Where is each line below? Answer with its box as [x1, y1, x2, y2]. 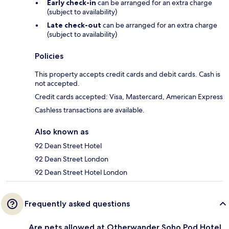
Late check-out [47, 20, 101, 30]
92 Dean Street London [35, 154, 108, 164]
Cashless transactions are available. [35, 105, 145, 115]
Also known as [35, 127, 88, 137]
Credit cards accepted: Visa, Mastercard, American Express [35, 92, 223, 102]
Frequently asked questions [25, 199, 130, 209]
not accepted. [35, 79, 80, 88]
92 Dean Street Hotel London [35, 168, 127, 177]
